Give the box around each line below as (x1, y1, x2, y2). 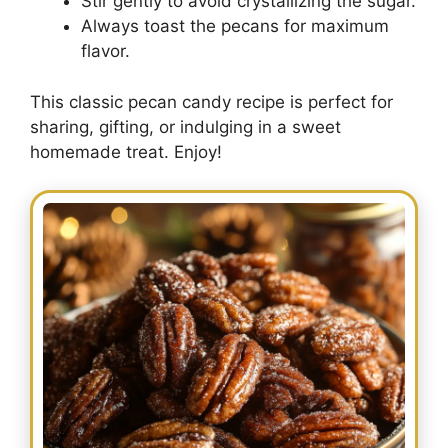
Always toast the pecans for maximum (81, 16, 389, 37)
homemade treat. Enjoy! (30, 141, 222, 162)
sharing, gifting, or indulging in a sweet (30, 116, 341, 137)
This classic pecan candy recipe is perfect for (30, 91, 393, 112)
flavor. (81, 41, 130, 62)
